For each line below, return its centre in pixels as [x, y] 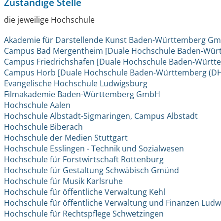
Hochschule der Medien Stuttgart [66, 138]
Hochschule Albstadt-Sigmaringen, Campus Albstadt [101, 116]
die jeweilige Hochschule [50, 20]
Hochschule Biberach [44, 127]
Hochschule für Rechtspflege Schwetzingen [84, 214]
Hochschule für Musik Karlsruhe [64, 181]
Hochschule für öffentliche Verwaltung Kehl [85, 192]
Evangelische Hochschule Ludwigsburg [76, 84]
